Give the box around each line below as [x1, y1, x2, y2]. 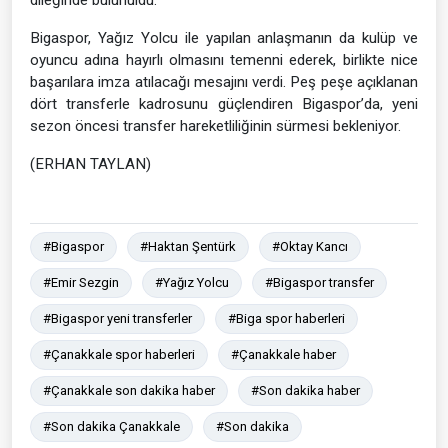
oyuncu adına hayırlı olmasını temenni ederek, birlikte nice [30, 51, 418, 70]
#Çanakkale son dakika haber [43, 383, 215, 399]
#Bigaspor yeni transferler [43, 311, 192, 327]
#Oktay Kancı [272, 239, 348, 255]
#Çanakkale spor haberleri [43, 347, 195, 363]
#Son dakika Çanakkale [43, 419, 180, 435]
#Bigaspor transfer [265, 275, 374, 291]
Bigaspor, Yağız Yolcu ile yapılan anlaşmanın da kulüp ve [30, 29, 418, 48]
